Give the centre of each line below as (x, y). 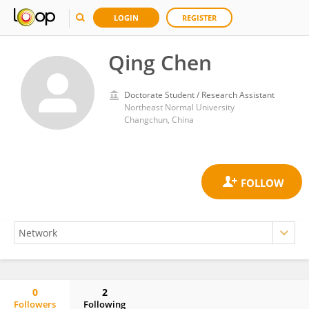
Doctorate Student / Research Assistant (199, 95)
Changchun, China (159, 120)
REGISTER (199, 18)
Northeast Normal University (179, 107)
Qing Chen (160, 62)
